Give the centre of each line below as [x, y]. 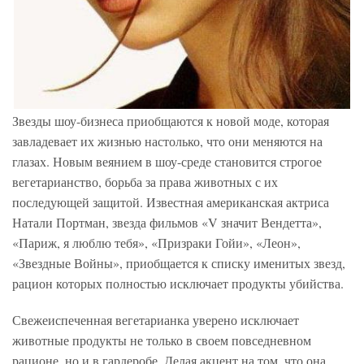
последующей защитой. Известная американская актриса [171, 202]
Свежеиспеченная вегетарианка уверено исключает [156, 320]
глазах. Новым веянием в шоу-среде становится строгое [167, 161]
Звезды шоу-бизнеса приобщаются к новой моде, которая [171, 121]
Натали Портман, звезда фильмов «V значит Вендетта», [167, 222]
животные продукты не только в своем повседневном [162, 340]
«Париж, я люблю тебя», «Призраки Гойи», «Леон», [156, 243]
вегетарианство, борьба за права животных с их [145, 182]
